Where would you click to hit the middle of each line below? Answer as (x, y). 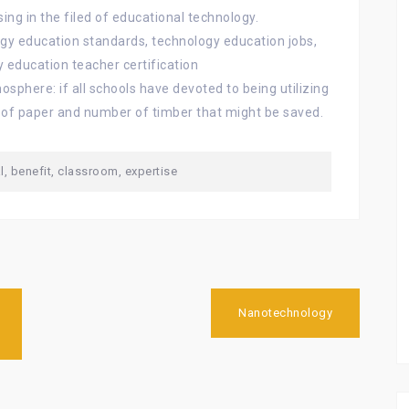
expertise (151, 171)
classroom (88, 171)
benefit (31, 171)
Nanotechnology (285, 313)
